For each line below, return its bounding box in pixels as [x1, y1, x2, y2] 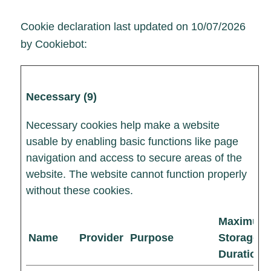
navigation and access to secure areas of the [26, 151, 242, 164]
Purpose [130, 231, 174, 244]
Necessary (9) [26, 90, 97, 103]
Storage [218, 231, 259, 244]
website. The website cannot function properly [26, 168, 247, 180]
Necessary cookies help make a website [26, 119, 220, 131]
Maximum [218, 215, 269, 227]
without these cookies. [26, 184, 133, 197]
